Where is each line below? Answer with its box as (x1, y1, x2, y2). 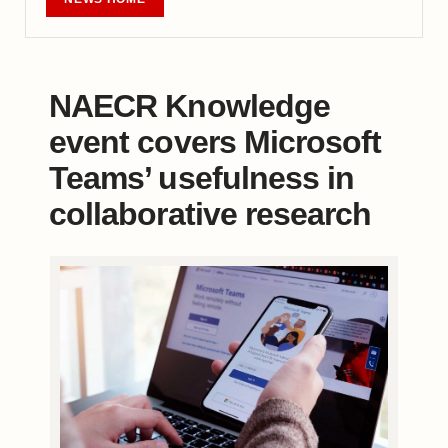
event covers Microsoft (49, 124, 382, 161)
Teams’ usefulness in (49, 160, 355, 197)
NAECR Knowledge (49, 88, 330, 125)
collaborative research (49, 196, 372, 233)
